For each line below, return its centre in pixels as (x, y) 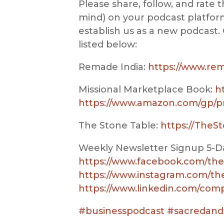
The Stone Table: (119, 125)
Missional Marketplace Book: (147, 89)
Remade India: (113, 67)
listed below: (108, 44)
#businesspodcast (121, 211)
